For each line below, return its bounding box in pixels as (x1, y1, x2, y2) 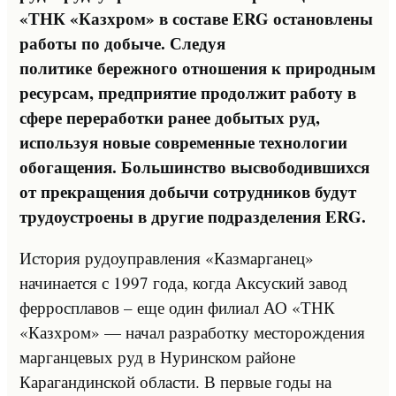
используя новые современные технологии (19, 129, 347, 154)
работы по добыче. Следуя (19, 30, 225, 55)
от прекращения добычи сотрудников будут (19, 179, 356, 203)
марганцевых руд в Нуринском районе (19, 345, 295, 368)
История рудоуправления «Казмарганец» (19, 246, 314, 269)
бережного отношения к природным (92, 55, 376, 80)
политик (19, 55, 85, 80)
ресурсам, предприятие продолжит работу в (19, 80, 356, 104)
